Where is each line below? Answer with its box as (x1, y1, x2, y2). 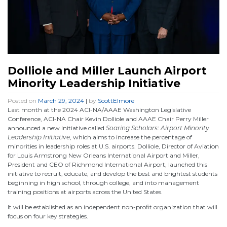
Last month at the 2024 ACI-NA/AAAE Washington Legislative (8, 105, 191, 113)
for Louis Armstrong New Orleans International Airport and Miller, (8, 151, 200, 159)
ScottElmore (98, 96, 134, 104)
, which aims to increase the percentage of (70, 133, 192, 141)
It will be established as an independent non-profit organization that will (8, 203, 217, 211)
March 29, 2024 (38, 96, 84, 104)
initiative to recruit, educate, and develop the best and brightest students (8, 169, 217, 177)
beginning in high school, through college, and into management (8, 178, 199, 186)
